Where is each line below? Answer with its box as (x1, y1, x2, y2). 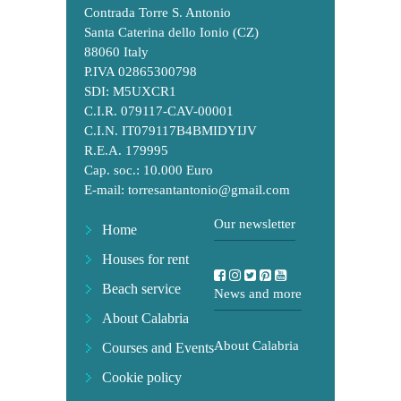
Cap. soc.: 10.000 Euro (84, 162, 213, 177)
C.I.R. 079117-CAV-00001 (84, 103, 234, 118)
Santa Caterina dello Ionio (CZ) (84, 24, 259, 39)
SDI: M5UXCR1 (84, 83, 176, 98)
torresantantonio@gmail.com (128, 182, 290, 197)
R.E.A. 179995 (84, 142, 168, 158)
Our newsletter (214, 216, 295, 231)
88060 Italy (84, 44, 149, 59)
